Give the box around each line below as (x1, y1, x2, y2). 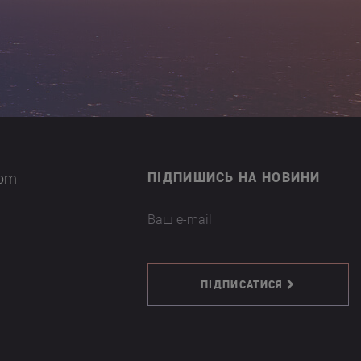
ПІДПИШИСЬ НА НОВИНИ (147, 168, 321, 186)
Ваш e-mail (147, 210, 212, 228)
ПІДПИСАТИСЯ (201, 277, 284, 292)
